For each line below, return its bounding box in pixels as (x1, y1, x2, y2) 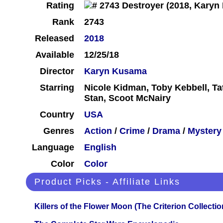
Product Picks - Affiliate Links (34, 177, 180, 187)
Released (35, 33, 74, 44)
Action (84, 126, 112, 136)
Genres (43, 126, 74, 136)
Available (35, 50, 74, 60)
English (84, 142, 116, 153)
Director (40, 66, 74, 77)
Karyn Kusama (84, 66, 147, 77)
